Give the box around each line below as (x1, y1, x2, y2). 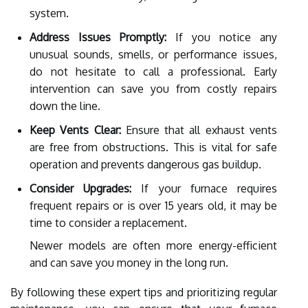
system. (30, 5, 69, 20)
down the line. (30, 98, 100, 113)
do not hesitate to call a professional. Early (30, 64, 277, 78)
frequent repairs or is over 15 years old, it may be (30, 198, 277, 212)
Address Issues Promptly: (30, 30, 166, 44)
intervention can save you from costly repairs (30, 81, 277, 96)
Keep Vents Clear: (30, 122, 121, 137)
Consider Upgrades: (30, 181, 132, 195)
